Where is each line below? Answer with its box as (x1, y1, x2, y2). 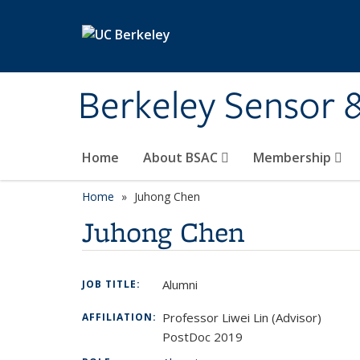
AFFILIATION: (82, 310, 160, 324)
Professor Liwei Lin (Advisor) (162, 309, 321, 325)
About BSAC (143, 149, 221, 166)
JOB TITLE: (82, 277, 144, 291)
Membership (253, 149, 334, 166)
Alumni (162, 276, 198, 292)
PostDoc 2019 (162, 329, 243, 345)
